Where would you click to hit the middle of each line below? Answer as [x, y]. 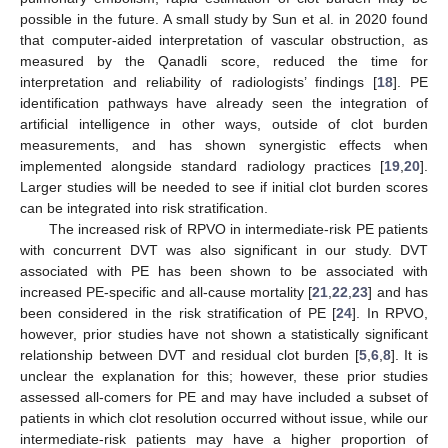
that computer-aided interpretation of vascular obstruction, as [224, 40]
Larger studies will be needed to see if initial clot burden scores [224, 187]
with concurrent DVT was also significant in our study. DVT [224, 250]
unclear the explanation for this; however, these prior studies [224, 376]
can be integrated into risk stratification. [144, 208]
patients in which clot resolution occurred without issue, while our [224, 418]
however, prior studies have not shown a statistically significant [224, 334]
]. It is [409, 355]
